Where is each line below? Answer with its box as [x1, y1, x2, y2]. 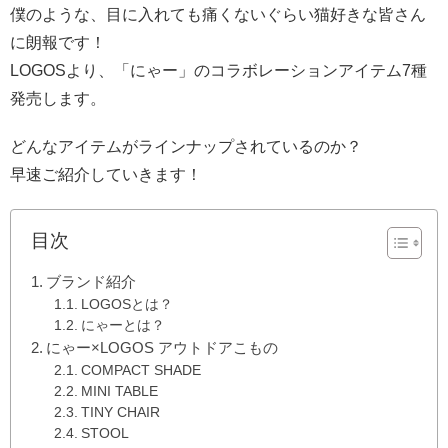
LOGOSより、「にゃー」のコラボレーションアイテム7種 [10, 61, 427, 79]
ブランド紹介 [46, 272, 137, 290]
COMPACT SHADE [80, 362, 201, 378]
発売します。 [10, 89, 106, 107]
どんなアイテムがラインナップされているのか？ [10, 137, 362, 155]
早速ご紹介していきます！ [10, 165, 202, 183]
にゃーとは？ [80, 317, 165, 333]
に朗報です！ [10, 33, 106, 51]
